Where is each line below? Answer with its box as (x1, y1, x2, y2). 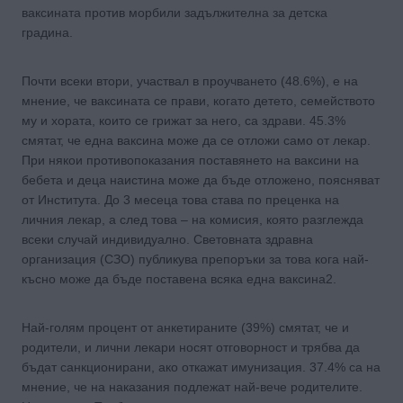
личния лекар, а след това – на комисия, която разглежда (22, 211, 363, 227)
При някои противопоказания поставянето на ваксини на (22, 152, 359, 167)
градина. (22, 24, 73, 40)
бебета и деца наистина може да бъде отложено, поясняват (22, 172, 380, 187)
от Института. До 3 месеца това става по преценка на (22, 192, 339, 207)
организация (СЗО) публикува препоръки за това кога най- (22, 251, 369, 266)
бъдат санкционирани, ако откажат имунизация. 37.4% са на (22, 359, 381, 374)
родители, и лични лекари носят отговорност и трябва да (22, 339, 360, 354)
